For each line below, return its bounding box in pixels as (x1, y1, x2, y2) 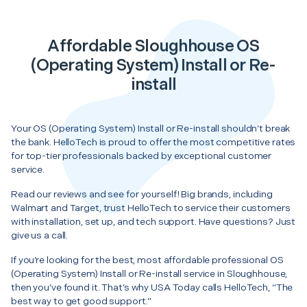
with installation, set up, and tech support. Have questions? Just (11, 215, 296, 228)
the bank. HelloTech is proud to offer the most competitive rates (11, 136, 296, 148)
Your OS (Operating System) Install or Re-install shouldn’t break (11, 122, 291, 134)
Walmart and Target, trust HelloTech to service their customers (11, 201, 291, 214)
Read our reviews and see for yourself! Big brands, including (11, 188, 273, 200)
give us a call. (11, 229, 69, 241)
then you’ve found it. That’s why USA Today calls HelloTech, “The (11, 281, 293, 293)
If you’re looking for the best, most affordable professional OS (11, 254, 284, 266)
